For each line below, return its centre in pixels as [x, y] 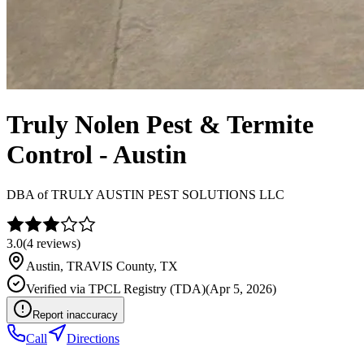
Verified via [57, 288]
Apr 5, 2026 [241, 288]
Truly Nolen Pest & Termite [160, 125]
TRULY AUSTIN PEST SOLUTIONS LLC [168, 194]
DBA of [29, 194]
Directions [93, 338]
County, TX [145, 266]
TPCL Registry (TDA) [147, 288]
